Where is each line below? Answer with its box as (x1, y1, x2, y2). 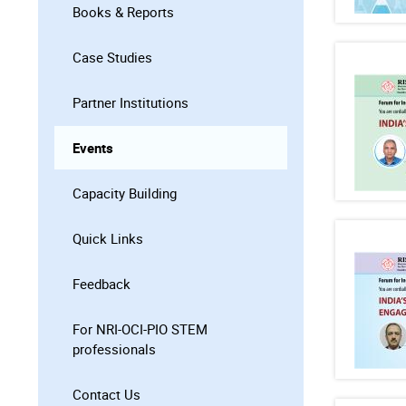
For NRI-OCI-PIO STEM (72, 319, 208, 338)
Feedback (72, 274, 130, 293)
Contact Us (72, 384, 140, 403)
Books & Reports (72, 2, 174, 21)
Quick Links (72, 228, 143, 247)
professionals (72, 339, 156, 358)
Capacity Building (72, 183, 177, 202)
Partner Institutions (72, 92, 188, 111)
